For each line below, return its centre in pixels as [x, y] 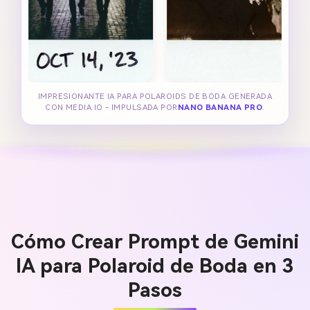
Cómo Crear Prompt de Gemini [155, 241]
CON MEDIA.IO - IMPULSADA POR [111, 108]
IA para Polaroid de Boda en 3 [155, 266]
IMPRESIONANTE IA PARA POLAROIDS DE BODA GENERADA [155, 97]
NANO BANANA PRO [220, 108]
